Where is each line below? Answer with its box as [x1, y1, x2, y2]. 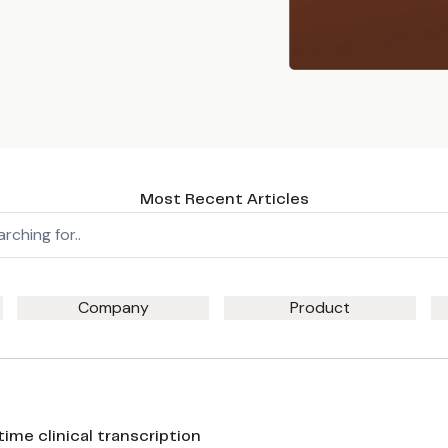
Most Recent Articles [139, 192, 309, 207]
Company [77, 296, 149, 318]
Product [290, 296, 350, 318]
